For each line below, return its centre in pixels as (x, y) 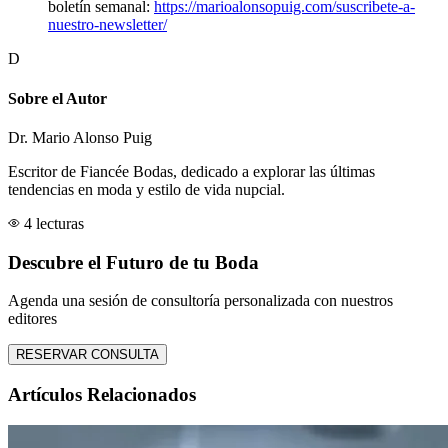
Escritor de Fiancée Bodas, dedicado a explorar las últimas (191, 171)
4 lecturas (54, 223)
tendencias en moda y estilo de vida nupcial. (146, 189)
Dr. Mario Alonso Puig (80, 137)
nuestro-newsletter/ (107, 25)
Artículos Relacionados (102, 395)
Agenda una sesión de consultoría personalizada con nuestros (200, 301)
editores (32, 319)
